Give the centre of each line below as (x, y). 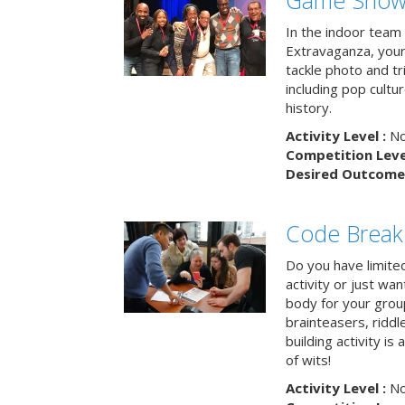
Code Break (344, 233)
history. (308, 108)
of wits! (308, 360)
